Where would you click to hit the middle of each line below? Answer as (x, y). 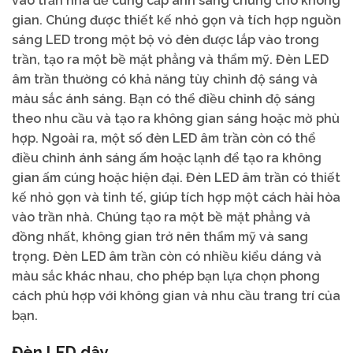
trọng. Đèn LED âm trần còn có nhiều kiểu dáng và (167, 257)
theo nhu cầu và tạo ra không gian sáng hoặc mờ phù (176, 119)
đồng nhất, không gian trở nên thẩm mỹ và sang (160, 237)
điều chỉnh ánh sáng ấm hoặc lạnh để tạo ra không (167, 158)
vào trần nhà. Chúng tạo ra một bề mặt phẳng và (161, 217)
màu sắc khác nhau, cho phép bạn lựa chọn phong (166, 277)
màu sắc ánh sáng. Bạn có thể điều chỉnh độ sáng (163, 99)
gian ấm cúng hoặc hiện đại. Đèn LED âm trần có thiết (176, 178)
